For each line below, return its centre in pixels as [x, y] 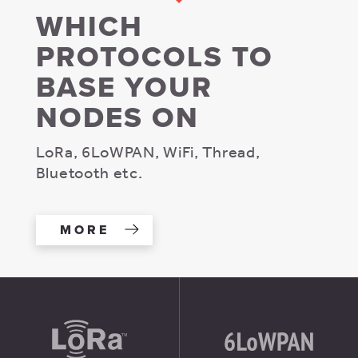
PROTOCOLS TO [154, 57]
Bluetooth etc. [89, 172]
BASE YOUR [124, 87]
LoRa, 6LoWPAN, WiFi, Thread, [148, 151]
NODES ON [117, 117]
